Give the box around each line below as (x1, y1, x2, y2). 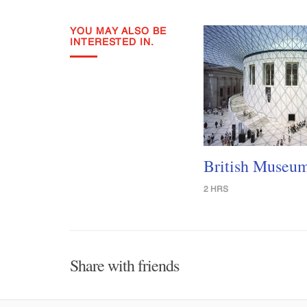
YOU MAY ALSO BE (70, 25, 167, 36)
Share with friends (70, 254, 179, 277)
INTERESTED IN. (70, 36, 154, 47)
